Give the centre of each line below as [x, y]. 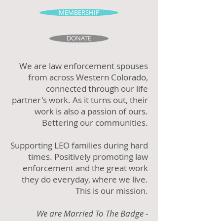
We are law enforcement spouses [84, 66]
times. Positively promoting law [88, 157]
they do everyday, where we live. [85, 179]
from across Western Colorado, [88, 77]
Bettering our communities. [95, 123]
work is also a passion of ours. [91, 111]
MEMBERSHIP [79, 12]
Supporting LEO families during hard [79, 145]
